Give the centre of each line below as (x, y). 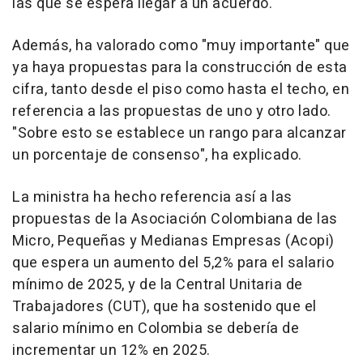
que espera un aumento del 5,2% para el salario (173, 263)
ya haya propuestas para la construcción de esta (180, 68)
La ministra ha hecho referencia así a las (152, 198)
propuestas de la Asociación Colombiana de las (175, 220)
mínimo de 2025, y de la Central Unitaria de (158, 285)
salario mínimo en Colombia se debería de (156, 329)
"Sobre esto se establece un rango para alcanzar (179, 134)
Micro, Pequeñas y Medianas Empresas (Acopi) (173, 241)
